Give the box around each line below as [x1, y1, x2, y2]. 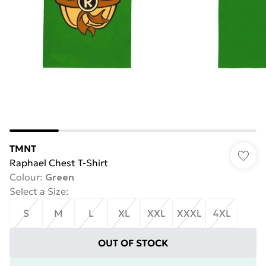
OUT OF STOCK [97, 237, 169, 249]
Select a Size [9, 185, 66, 197]
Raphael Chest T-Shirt [9, 157, 108, 169]
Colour [9, 171, 40, 183]
